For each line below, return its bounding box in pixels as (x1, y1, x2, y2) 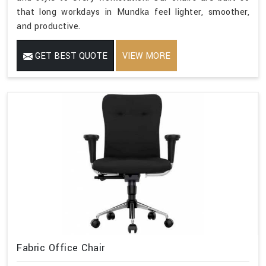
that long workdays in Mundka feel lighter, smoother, (17, 5, 249, 18)
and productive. (17, 20, 81, 33)
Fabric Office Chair (17, 240, 105, 255)
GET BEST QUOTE (33, 49, 107, 62)
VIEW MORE (122, 49, 170, 62)
